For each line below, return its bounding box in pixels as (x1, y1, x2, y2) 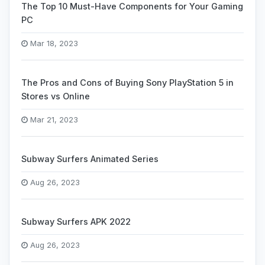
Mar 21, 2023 (28, 115, 78, 124)
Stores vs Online (21, 91, 90, 101)
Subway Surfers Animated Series (21, 154, 159, 164)
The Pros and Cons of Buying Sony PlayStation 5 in (21, 77, 234, 88)
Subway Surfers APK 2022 (21, 216, 131, 227)
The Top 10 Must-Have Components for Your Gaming (21, 1, 243, 11)
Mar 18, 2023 (28, 39, 78, 48)
